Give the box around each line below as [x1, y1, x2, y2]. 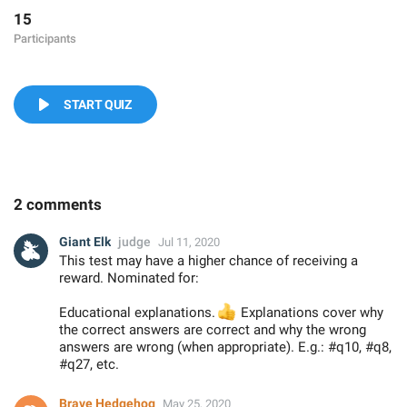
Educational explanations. [59, 304, 219, 321]
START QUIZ [64, 97, 132, 112]
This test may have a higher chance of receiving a [59, 253, 358, 269]
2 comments [14, 195, 102, 213]
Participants [14, 32, 76, 45]
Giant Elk [59, 234, 111, 249]
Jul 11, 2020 [158, 235, 220, 249]
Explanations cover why [236, 304, 383, 321]
